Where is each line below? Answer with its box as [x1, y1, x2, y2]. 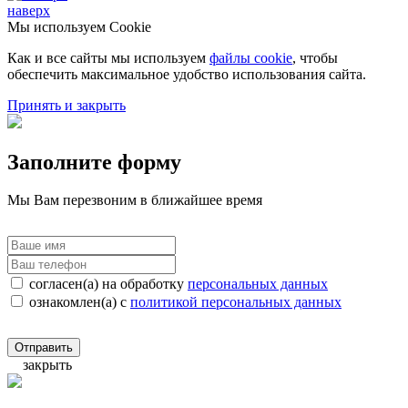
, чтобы [292, 49, 338, 66]
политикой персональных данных [130, 294, 342, 311]
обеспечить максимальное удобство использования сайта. [7, 66, 366, 82]
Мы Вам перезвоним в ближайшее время [7, 192, 262, 209]
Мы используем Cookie [7, 18, 151, 35]
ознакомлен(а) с [29, 294, 130, 311]
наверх [7, 2, 50, 18]
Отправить [15, 341, 73, 355]
